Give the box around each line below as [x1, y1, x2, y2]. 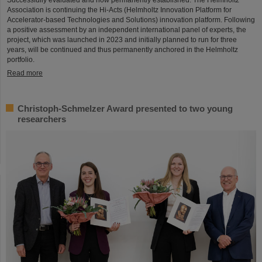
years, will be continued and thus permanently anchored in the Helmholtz [7, 45, 238, 54]
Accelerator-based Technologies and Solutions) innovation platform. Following [7, 15, 255, 24]
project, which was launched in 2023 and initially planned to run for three [7, 35, 237, 44]
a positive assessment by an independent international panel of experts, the [7, 25, 246, 34]
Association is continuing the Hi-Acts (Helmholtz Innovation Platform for [7, 5, 232, 14]
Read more [7, 68, 43, 77]
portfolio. [7, 55, 35, 64]
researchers [18, 113, 66, 124]
